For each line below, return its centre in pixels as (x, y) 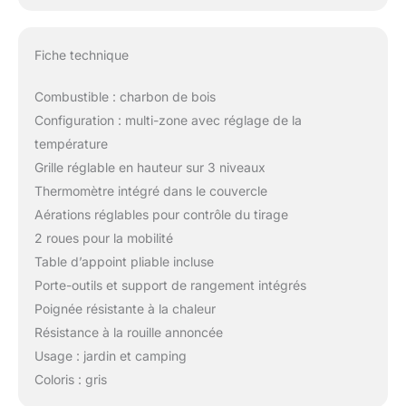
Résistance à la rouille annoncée (128, 332)
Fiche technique (81, 54)
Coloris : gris (70, 379)
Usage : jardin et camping (110, 355)
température (71, 143)
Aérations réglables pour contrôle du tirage (161, 214)
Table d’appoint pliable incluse (124, 261)
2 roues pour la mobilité (103, 237)
